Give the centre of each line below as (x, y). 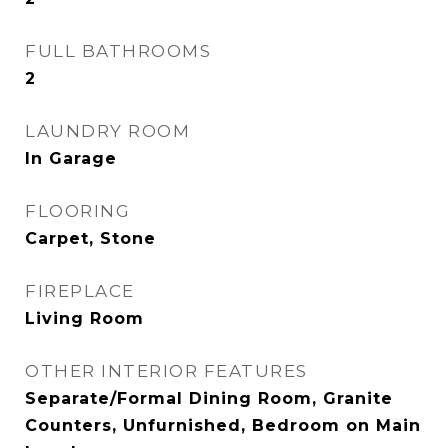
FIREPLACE (80, 291)
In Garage (71, 159)
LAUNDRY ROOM (107, 131)
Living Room (84, 319)
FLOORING (77, 211)
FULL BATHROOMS (118, 51)
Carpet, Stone (90, 239)
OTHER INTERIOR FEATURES (166, 371)
